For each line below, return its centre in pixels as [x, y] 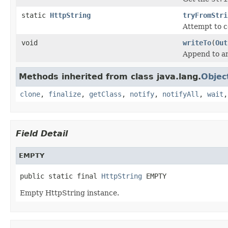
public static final [61, 176]
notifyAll [181, 94]
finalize [65, 94]
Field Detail [42, 133]
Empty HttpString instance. [69, 193]
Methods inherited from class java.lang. [110, 76]
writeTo [197, 42]
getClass [105, 94]
